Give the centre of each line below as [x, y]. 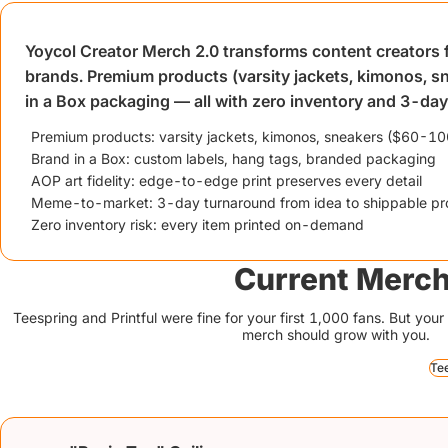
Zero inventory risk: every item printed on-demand [197, 224]
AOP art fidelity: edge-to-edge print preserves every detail [226, 180]
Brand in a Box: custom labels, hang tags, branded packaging [233, 158]
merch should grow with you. [336, 334]
